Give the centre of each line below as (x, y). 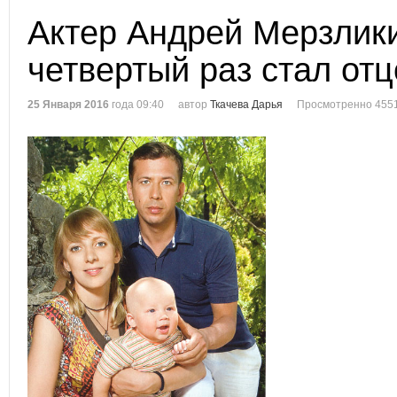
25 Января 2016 (68, 105)
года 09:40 (136, 105)
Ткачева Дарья (246, 105)
